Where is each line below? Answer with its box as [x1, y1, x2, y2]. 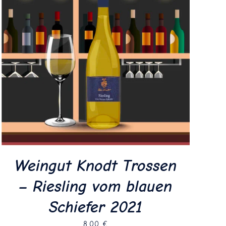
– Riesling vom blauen [19, 177, 173, 196]
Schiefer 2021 [48, 197, 142, 216]
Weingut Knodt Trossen [14, 156, 177, 175]
